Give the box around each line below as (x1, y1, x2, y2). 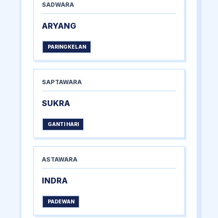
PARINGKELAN (47, 44, 86, 51)
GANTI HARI (47, 121, 79, 128)
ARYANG (42, 21, 76, 31)
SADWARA (42, 1, 74, 9)
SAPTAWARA (42, 78, 82, 86)
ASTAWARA (42, 156, 77, 163)
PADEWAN (47, 199, 74, 205)
